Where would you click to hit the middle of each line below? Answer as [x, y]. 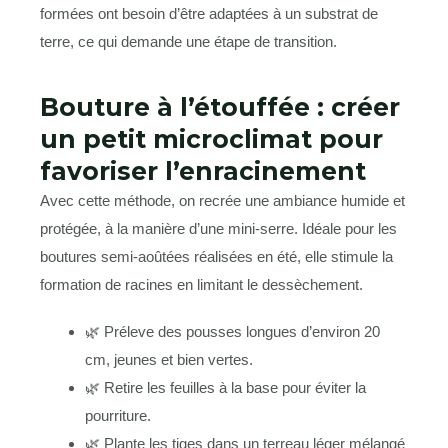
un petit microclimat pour [211, 138]
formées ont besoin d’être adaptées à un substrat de [209, 13]
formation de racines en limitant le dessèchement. [201, 284]
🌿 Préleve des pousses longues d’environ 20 [232, 332]
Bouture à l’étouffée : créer [220, 106]
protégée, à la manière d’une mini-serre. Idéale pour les [218, 228]
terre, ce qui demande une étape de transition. [188, 41]
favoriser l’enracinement [203, 170]
